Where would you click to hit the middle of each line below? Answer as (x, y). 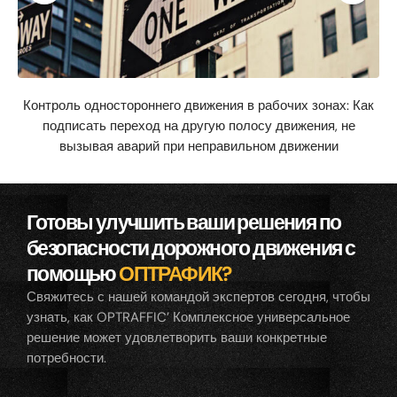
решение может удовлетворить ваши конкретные (177, 338)
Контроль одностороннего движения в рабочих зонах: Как (198, 106)
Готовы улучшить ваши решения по (184, 223)
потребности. (66, 358)
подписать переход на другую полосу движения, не (198, 126)
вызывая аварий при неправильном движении (198, 147)
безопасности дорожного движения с (191, 249)
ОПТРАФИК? (175, 274)
